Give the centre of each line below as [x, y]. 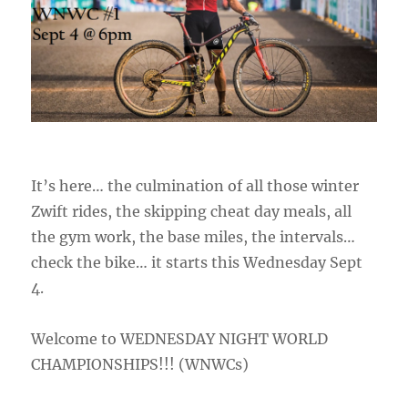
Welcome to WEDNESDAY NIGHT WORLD [180, 339]
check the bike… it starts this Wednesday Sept [197, 263]
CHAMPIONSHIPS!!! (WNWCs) [140, 365]
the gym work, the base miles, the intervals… [194, 237]
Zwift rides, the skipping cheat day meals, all [192, 212]
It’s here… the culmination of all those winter [195, 186]
